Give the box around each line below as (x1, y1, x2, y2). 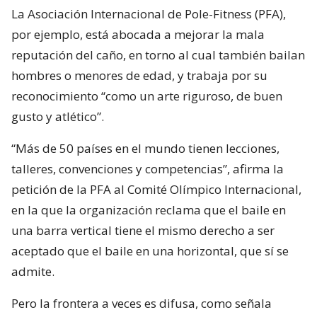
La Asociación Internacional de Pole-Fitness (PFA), (11, 5, 286, 22)
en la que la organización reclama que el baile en (11, 201, 286, 218)
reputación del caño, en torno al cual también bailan (11, 46, 305, 63)
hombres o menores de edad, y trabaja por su (11, 67, 267, 83)
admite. (11, 263, 54, 279)
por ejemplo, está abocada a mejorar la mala (11, 25, 265, 42)
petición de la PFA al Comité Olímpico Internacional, (11, 180, 301, 197)
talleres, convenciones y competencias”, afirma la (11, 160, 284, 177)
